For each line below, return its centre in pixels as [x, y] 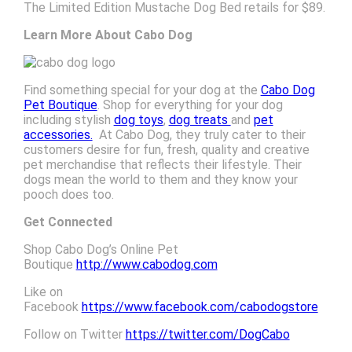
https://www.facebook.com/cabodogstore [200, 306]
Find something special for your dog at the [142, 90]
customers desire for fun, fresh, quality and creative [166, 149]
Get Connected [68, 222]
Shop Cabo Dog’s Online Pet [101, 249]
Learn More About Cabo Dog [108, 35]
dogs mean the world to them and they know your [160, 179]
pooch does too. [68, 194]
